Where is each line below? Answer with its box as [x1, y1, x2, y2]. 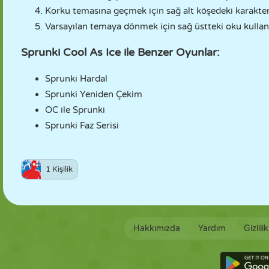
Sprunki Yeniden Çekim [45, 89, 142, 100]
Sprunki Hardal [45, 73, 107, 84]
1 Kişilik [46, 165, 73, 174]
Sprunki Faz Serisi [45, 120, 119, 131]
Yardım [198, 223, 226, 234]
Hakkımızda [133, 223, 180, 234]
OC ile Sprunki [45, 104, 105, 115]
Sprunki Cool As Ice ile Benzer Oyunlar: [21, 46, 220, 59]
